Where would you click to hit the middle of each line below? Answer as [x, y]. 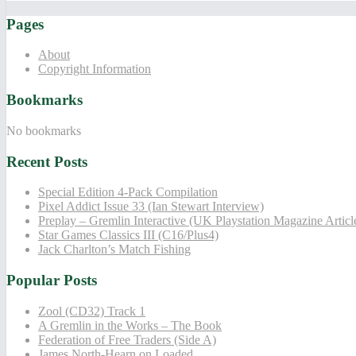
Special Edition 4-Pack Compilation [128, 192]
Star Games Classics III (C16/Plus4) [128, 235]
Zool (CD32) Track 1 [92, 311]
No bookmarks [44, 130]
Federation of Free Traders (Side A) [127, 339]
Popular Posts [52, 280]
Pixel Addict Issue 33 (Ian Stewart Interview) [151, 207]
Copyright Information [95, 69]
